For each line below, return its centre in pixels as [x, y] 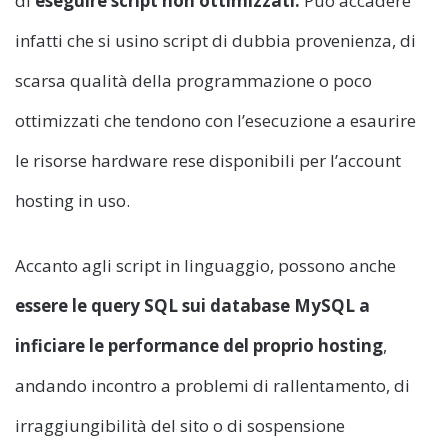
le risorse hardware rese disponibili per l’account [208, 161]
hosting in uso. [72, 201]
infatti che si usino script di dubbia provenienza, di [215, 41]
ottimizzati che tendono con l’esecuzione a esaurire [215, 121]
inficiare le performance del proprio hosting [199, 346]
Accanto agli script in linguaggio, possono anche [205, 266]
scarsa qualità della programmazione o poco [193, 81]
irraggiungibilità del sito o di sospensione [180, 426]
